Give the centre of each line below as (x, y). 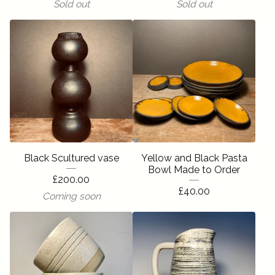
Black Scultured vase (71, 158)
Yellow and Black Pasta (194, 158)
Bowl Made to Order (194, 170)
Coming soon (71, 196)
